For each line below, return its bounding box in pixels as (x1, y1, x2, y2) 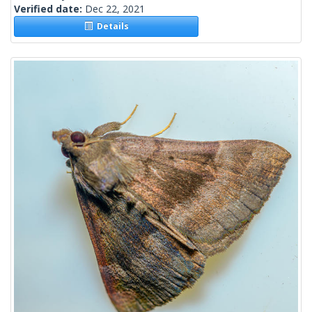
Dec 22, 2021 (85, 2, 145, 16)
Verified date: (14, 2, 85, 16)
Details (92, 20, 129, 33)
